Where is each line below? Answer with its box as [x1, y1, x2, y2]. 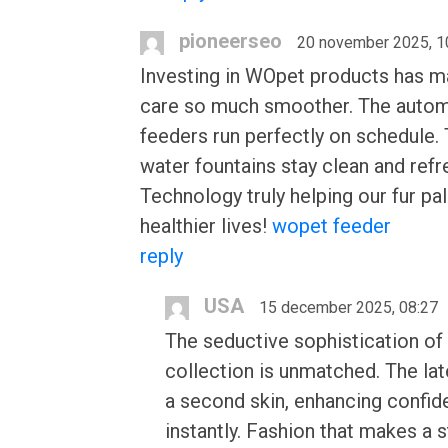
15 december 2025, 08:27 [259, 298, 438, 317]
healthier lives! [140, 214, 272, 238]
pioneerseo [179, 29, 282, 53]
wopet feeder [272, 214, 391, 238]
